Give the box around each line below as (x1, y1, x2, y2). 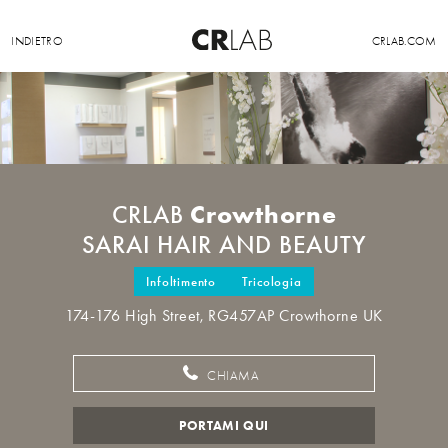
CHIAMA (203, 369, 260, 384)
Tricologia (241, 273, 302, 290)
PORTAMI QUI (179, 418, 269, 434)
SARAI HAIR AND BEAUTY (81, 230, 367, 261)
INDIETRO (11, 34, 64, 48)
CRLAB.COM (371, 34, 437, 48)
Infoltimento (146, 273, 216, 290)
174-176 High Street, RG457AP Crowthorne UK (65, 306, 383, 326)
